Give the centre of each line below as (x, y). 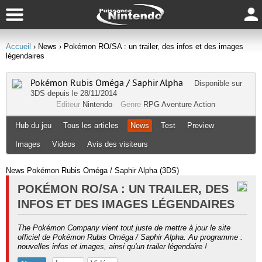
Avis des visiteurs (118, 144)
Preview (201, 125)
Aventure (177, 104)
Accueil (18, 46)
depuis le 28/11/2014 (81, 93)
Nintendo (97, 104)
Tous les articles (91, 125)
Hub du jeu (33, 125)
